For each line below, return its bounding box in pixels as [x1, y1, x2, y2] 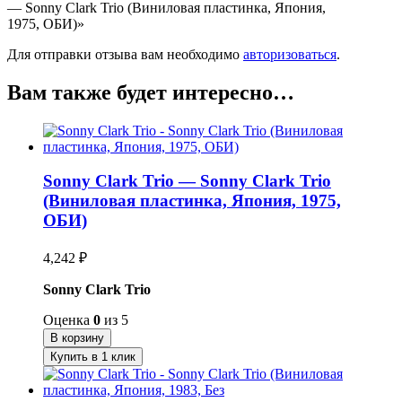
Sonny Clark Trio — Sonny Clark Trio [43, 171, 331, 191]
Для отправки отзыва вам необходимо [7, 46, 243, 62]
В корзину [50, 331, 104, 345]
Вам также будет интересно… [7, 80, 294, 104]
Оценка [43, 312, 93, 328]
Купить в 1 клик [50, 350, 135, 364]
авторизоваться [243, 46, 336, 62]
